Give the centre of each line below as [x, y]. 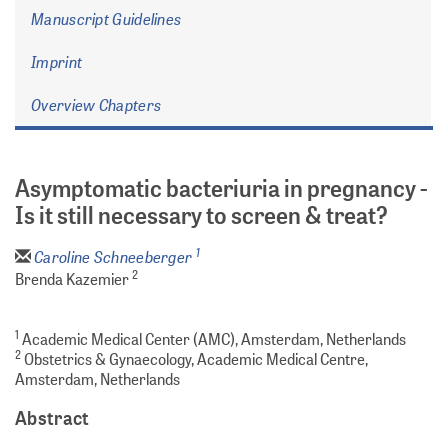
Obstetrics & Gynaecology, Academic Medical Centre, [194, 359]
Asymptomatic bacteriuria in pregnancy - [221, 188]
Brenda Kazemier [73, 279]
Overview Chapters [96, 104]
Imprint [57, 61]
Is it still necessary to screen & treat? [201, 215]
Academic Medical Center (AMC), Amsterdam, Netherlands [212, 339]
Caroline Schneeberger [115, 256]
